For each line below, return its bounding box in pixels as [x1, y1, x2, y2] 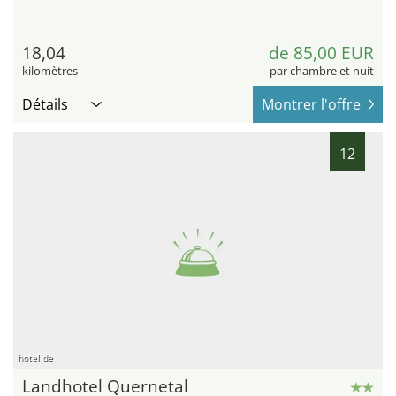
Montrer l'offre [262, 95, 361, 115]
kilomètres [22, 63, 78, 80]
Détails [22, 95, 68, 115]
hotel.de [18, 351, 53, 364]
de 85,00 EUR [269, 42, 374, 65]
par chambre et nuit [270, 63, 374, 80]
